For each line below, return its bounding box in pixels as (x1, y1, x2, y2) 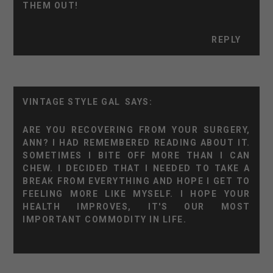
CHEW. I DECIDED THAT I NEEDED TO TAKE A (23, 163, 250, 173)
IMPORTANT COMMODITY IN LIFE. (23, 214, 187, 224)
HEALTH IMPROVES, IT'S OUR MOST (23, 201, 250, 211)
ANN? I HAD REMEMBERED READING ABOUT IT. (23, 137, 250, 147)
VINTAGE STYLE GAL (23, 96, 121, 107)
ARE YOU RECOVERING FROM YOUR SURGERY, (23, 124, 250, 135)
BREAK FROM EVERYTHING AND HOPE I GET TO (23, 175, 250, 186)
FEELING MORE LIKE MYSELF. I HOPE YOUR (23, 188, 250, 199)
